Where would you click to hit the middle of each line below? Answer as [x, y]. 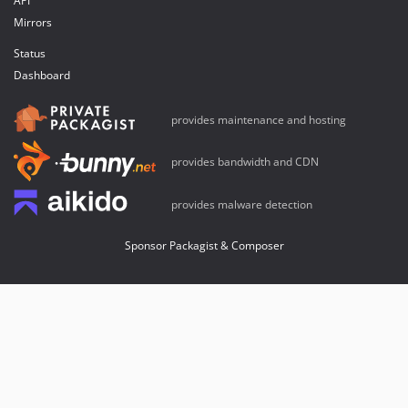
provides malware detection [240, 204]
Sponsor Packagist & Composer [204, 245]
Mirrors [33, 22]
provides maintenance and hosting [257, 120]
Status [30, 53]
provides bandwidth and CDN [244, 162]
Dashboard [42, 75]
